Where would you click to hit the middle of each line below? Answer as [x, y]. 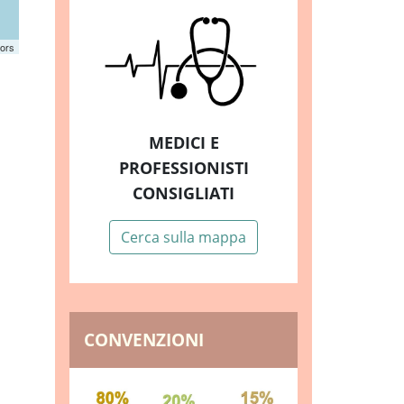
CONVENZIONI [144, 340]
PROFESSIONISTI [184, 168]
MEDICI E [184, 143]
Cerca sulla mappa [184, 238]
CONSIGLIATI [184, 193]
